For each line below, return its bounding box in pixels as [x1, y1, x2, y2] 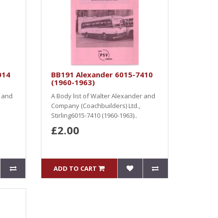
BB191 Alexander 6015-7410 [51, 70, 153, 79]
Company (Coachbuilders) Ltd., [51, 101, 140, 110]
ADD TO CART [54, 164, 97, 173]
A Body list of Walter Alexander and [51, 91, 155, 100]
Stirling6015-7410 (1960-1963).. [51, 111, 137, 120]
